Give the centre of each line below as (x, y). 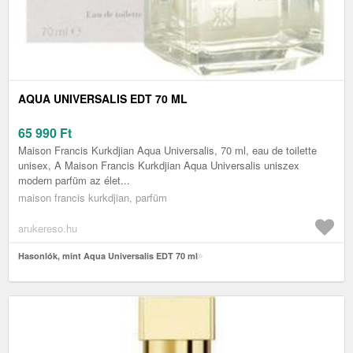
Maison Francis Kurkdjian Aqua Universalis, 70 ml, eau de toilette (167, 150)
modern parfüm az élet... (74, 180)
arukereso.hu (48, 229)
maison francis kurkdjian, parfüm (93, 198)
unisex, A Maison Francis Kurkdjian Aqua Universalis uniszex (159, 165)
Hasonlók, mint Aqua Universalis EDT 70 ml (108, 256)
